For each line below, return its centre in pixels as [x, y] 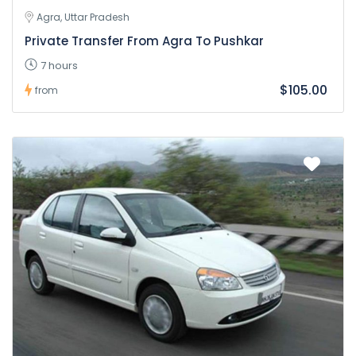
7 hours [59, 65]
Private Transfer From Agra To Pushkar [144, 41]
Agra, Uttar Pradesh [83, 17]
